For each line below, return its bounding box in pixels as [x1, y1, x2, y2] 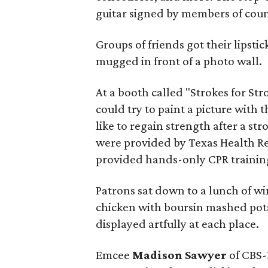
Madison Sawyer [132, 248, 227, 262]
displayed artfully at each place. [96, 217, 260, 231]
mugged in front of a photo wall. [96, 54, 263, 68]
